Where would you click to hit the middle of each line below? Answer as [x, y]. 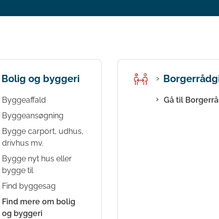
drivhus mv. [23, 143]
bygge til [18, 170]
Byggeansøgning [33, 115]
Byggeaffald [24, 100]
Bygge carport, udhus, [43, 131]
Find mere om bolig [39, 201]
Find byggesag [29, 186]
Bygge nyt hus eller [37, 158]
